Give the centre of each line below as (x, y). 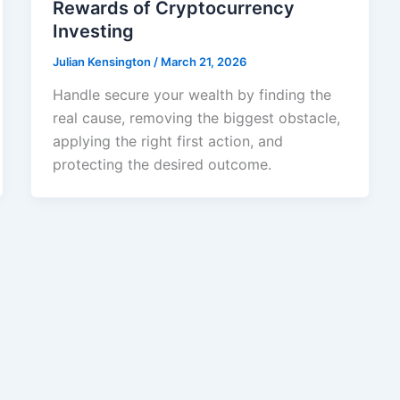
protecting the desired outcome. (162, 165)
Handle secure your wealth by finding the (192, 95)
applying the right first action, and (167, 142)
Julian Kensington (103, 61)
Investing (93, 31)
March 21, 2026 (203, 61)
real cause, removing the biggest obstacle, (196, 118)
